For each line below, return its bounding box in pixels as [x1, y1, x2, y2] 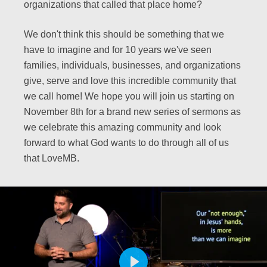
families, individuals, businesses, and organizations [24, 60, 241, 71]
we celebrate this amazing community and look [24, 122, 221, 133]
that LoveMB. [24, 153, 79, 164]
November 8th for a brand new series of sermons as [24, 107, 241, 117]
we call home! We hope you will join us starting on [24, 91, 234, 102]
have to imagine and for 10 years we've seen [24, 45, 212, 55]
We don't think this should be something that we [24, 29, 224, 40]
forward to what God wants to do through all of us [24, 138, 229, 148]
